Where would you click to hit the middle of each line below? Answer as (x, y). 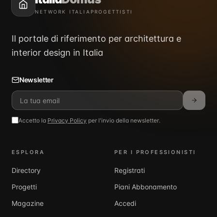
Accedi (125, 203)
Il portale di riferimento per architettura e (96, 39)
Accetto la (32, 120)
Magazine (28, 203)
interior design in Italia (57, 53)
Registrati (130, 170)
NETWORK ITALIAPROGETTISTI (84, 11)
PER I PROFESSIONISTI (155, 152)
